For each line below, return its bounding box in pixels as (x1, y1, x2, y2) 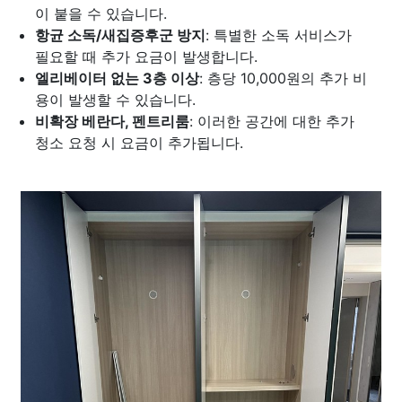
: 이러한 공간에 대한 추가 (189, 112, 354, 130)
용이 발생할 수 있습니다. (35, 91, 196, 109)
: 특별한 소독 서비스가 (205, 26, 352, 44)
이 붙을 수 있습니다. (35, 4, 167, 22)
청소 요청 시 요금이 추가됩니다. (35, 134, 243, 152)
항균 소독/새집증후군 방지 (35, 26, 205, 44)
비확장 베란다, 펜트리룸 (35, 112, 189, 130)
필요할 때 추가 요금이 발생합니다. (35, 48, 258, 66)
